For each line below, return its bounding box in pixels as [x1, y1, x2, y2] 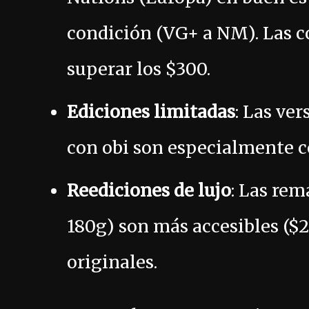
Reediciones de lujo [67, 179, 231, 202]
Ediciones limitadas [67, 101, 235, 123]
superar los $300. [67, 58, 210, 81]
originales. [67, 251, 157, 274]
